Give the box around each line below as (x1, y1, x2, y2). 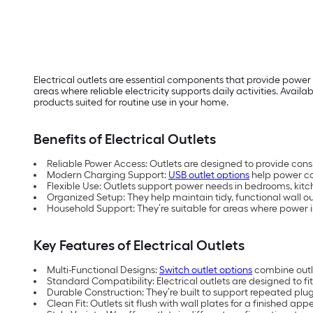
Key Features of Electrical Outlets (34, 237, 247, 254)
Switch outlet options (159, 264, 252, 277)
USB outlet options (168, 169, 249, 182)
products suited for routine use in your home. (34, 96, 231, 109)
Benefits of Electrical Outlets (34, 131, 219, 148)
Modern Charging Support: (47, 169, 168, 182)
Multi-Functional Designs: (47, 264, 159, 277)
